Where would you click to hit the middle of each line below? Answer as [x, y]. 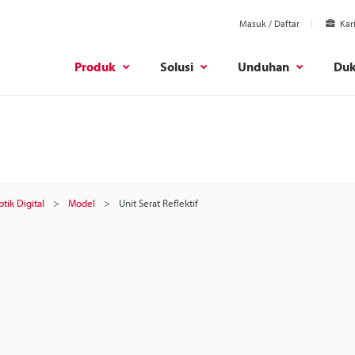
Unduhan [263, 66]
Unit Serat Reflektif [158, 203]
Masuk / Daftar [269, 23]
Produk [95, 66]
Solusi [177, 66]
